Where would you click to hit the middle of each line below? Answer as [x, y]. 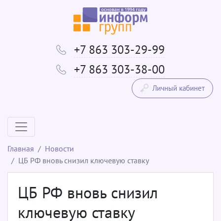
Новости [59, 148]
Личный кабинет [179, 88]
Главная [21, 148]
